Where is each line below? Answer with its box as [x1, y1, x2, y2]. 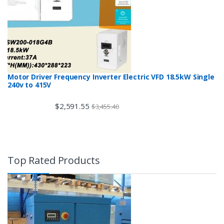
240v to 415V [7, 79, 51, 89]
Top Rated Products [7, 153, 100, 167]
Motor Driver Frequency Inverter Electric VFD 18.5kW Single [7, 71, 214, 81]
